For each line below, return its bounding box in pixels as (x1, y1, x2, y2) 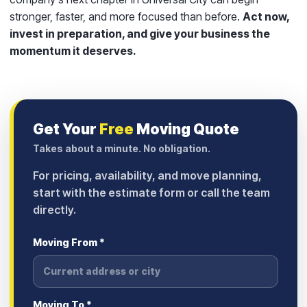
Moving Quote (134, 120, 239, 138)
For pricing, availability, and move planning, (33, 168, 262, 182)
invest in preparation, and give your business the (10, 26, 270, 40)
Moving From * (33, 236, 105, 248)
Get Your (33, 120, 99, 138)
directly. (33, 202, 76, 217)
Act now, (243, 9, 289, 23)
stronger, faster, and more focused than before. (10, 9, 243, 23)
